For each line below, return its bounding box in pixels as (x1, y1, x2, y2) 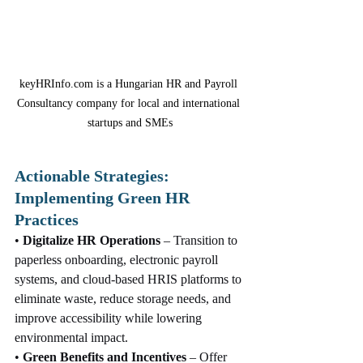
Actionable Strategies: (15, 167, 173, 186)
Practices (15, 211, 79, 229)
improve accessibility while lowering (15, 311, 205, 326)
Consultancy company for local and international (16, 97, 243, 110)
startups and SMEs (87, 117, 173, 130)
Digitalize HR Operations (23, 233, 160, 248)
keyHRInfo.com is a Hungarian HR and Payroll (19, 78, 241, 91)
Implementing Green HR (15, 189, 194, 207)
